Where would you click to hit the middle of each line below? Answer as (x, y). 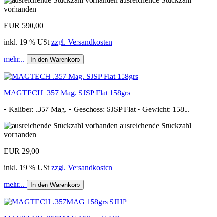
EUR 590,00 (23, 25)
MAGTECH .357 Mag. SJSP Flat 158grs (67, 93)
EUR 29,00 (22, 151)
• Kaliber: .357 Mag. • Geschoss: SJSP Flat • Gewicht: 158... (97, 109)
